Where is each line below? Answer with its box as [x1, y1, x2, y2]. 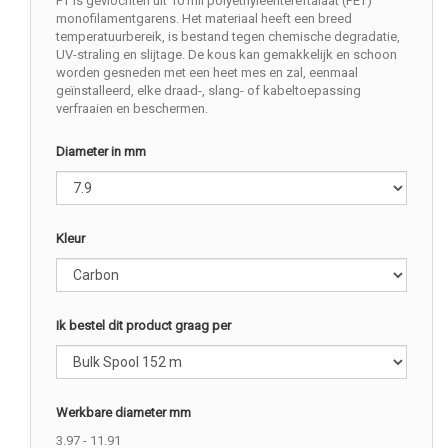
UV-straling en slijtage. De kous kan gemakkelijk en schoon [56, 46, 397, 62]
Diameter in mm [56, 143, 146, 159]
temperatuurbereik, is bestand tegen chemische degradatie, [56, 28, 400, 44]
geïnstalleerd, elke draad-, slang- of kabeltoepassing [56, 82, 361, 98]
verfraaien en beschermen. [56, 100, 208, 116]
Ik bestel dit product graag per [56, 317, 231, 333]
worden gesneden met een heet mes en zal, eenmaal [56, 64, 358, 80]
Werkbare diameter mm [56, 404, 191, 420]
